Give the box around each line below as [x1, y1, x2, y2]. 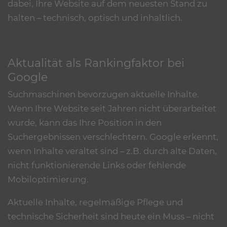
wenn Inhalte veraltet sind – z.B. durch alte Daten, [8, 146, 217, 157]
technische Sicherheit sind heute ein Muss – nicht [8, 211, 214, 222]
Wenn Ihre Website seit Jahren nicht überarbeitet [8, 103, 216, 114]
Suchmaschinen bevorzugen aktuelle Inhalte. [8, 89, 199, 100]
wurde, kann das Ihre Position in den [8, 118, 162, 128]
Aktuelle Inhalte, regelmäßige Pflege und [8, 197, 183, 208]
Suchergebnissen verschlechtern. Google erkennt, [8, 132, 218, 142]
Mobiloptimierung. [8, 174, 89, 185]
